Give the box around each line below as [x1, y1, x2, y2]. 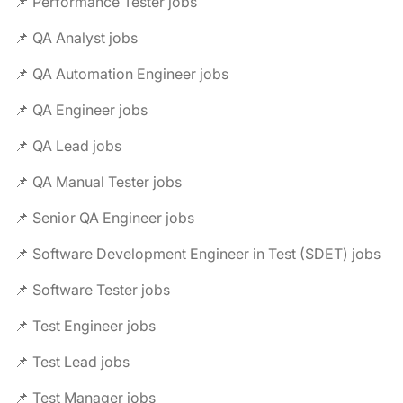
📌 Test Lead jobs [14, 353, 130, 371]
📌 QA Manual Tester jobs [14, 173, 182, 191]
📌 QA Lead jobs [14, 137, 121, 155]
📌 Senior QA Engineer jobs [14, 209, 194, 227]
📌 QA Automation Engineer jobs [14, 65, 228, 83]
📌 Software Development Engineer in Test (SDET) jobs [14, 245, 381, 263]
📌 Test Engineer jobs [14, 317, 156, 335]
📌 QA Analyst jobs [14, 29, 138, 47]
